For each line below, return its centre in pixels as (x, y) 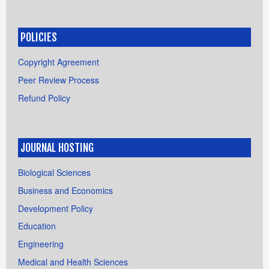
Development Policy (56, 208)
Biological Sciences (54, 172)
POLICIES (39, 37)
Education (37, 226)
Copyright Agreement (59, 62)
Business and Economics (65, 190)
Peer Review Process (59, 80)
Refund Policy (44, 98)
